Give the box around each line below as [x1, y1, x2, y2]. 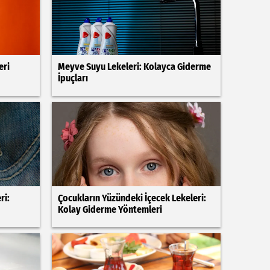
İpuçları [57, 72, 88, 84]
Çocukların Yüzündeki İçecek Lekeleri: [57, 192, 206, 204]
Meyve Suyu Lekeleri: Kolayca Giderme [57, 61, 211, 72]
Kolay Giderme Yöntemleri [57, 204, 162, 215]
